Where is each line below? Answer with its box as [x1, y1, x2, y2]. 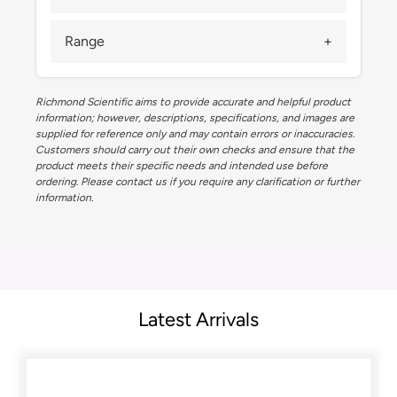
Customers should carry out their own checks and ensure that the [35, 144, 354, 157]
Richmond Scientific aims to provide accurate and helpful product [35, 96, 351, 109]
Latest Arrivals [138, 307, 259, 331]
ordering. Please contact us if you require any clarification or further [35, 175, 360, 189]
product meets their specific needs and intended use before [35, 160, 328, 173]
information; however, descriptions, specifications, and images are [35, 112, 354, 125]
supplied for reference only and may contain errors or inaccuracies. [35, 128, 354, 141]
